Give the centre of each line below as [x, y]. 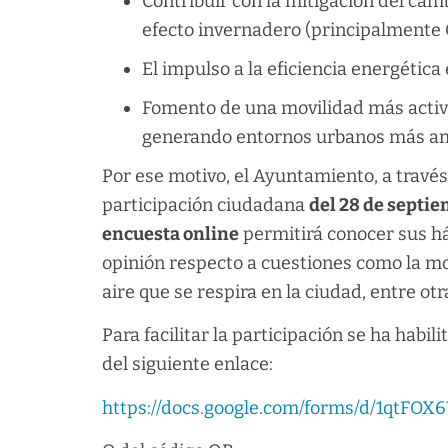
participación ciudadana [205, 204]
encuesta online [170, 233]
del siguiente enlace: [187, 364]
